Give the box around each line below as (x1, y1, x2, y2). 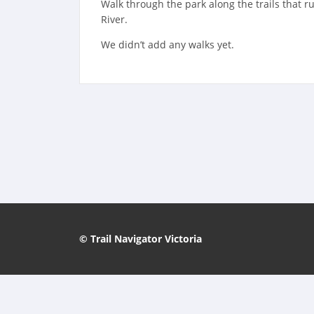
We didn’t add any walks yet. (100, 38, 234, 51)
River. (100, 13, 128, 26)
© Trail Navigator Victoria (78, 232, 202, 245)
